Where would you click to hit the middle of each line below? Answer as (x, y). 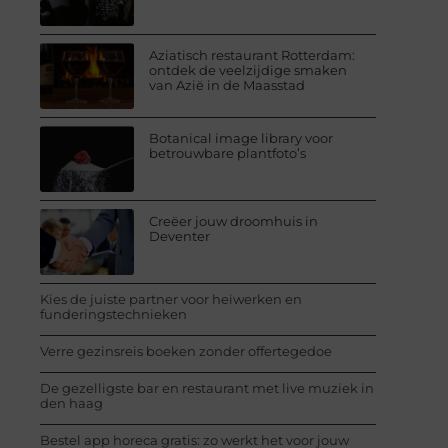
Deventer (180, 235)
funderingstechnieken (113, 313)
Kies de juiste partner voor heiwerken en (171, 298)
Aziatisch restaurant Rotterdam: (252, 54)
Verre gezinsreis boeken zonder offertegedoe (186, 350)
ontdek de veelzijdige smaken (248, 69)
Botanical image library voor (241, 137)
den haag (71, 402)
